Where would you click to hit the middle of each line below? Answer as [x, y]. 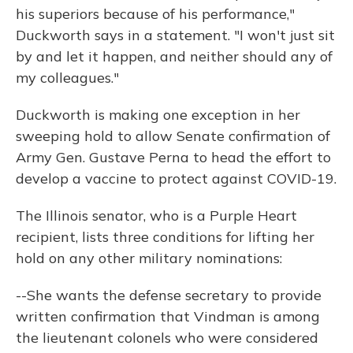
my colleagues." [67, 78]
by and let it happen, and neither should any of [174, 57]
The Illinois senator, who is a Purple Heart [156, 216]
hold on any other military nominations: [149, 258]
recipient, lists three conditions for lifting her [165, 237]
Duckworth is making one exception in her [158, 115]
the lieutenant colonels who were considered [167, 338]
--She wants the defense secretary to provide [169, 295]
